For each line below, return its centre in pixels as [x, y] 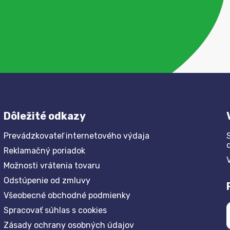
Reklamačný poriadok [45, 150]
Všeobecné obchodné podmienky [67, 195]
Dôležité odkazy [45, 116]
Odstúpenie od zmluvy [47, 180]
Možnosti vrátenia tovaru [52, 165]
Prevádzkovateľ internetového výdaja [77, 136]
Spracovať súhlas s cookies [55, 210]
